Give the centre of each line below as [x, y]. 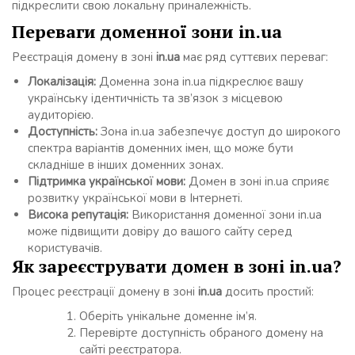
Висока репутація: [78, 215]
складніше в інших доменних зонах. [126, 165]
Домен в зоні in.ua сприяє [257, 182]
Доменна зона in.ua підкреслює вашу [200, 82]
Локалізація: [62, 82]
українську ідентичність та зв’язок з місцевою [155, 99]
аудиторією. [61, 115]
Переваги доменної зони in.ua [147, 32]
